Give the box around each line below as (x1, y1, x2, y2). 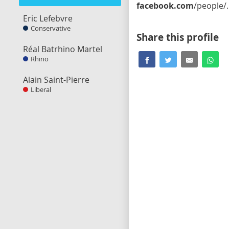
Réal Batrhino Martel (23, 43, 102, 55)
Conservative (31, 24, 71, 33)
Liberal (31, 85, 51, 94)
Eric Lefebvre (23, 13, 73, 24)
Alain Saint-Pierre (23, 74, 89, 85)
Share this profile (136, 31, 219, 44)
